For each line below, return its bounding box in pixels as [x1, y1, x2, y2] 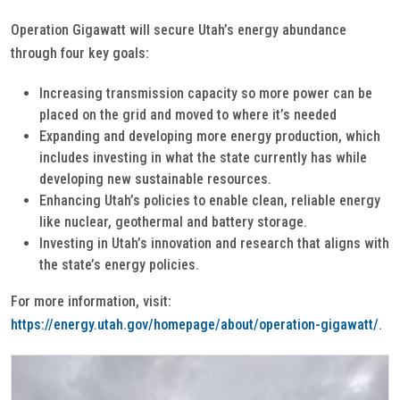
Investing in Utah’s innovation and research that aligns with [39, 235, 389, 252]
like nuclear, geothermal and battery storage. [39, 213, 307, 230]
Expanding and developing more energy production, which [39, 128, 380, 145]
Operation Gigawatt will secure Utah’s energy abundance [11, 21, 346, 38]
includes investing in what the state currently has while [39, 149, 367, 166]
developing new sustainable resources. [39, 171, 271, 187]
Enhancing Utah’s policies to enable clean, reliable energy [39, 192, 380, 209]
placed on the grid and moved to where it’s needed [39, 106, 337, 123]
